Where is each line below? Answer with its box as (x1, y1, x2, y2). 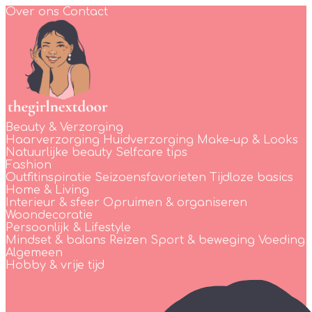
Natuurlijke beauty (6, 146, 116, 159)
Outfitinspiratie (6, 171, 95, 184)
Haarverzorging (6, 133, 103, 146)
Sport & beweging (150, 233, 258, 247)
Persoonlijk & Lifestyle (6, 221, 131, 234)
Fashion (6, 158, 52, 171)
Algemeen (6, 246, 63, 259)
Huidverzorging (103, 133, 197, 146)
